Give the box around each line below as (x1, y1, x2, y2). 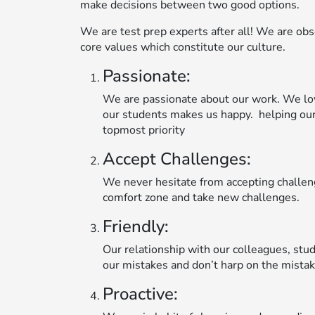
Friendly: (103, 214, 169, 238)
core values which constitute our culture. (80, 39, 285, 55)
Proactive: (103, 282, 178, 305)
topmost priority (103, 122, 185, 138)
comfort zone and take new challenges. (103, 189, 300, 205)
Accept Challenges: (103, 147, 251, 170)
